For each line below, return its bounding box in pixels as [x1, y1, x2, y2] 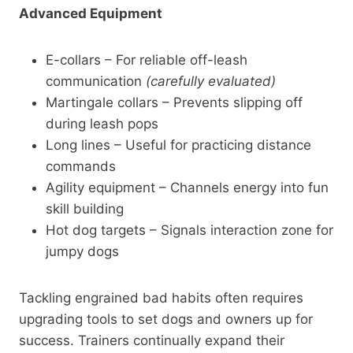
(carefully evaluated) [146, 72, 276, 89]
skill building [46, 200, 124, 217]
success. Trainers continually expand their [19, 332, 284, 348]
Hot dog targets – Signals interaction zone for [46, 221, 333, 238]
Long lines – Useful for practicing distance [46, 136, 311, 153]
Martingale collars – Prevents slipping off [46, 94, 303, 110]
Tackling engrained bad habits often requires [19, 289, 303, 306]
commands [46, 158, 116, 174]
